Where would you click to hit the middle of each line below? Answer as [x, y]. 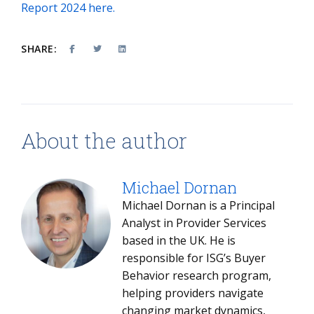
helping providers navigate [193, 293]
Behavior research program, [197, 275]
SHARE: [39, 48]
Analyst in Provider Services [194, 223]
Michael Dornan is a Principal [198, 205]
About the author [104, 140]
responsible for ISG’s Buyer [194, 258]
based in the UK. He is [179, 240]
